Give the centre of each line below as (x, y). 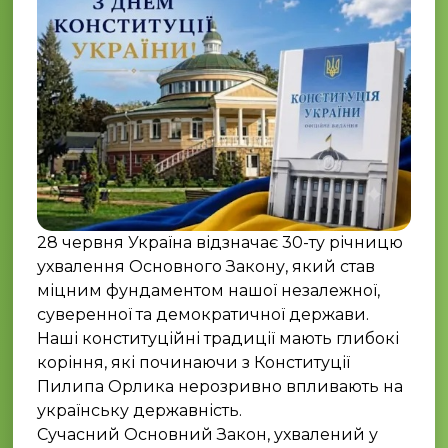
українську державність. (140, 411)
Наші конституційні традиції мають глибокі (218, 339)
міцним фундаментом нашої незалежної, (209, 291)
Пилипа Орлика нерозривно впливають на (220, 387)
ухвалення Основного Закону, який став (206, 267)
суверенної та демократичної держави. (203, 315)
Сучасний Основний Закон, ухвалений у (208, 435)
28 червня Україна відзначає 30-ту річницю (220, 243)
